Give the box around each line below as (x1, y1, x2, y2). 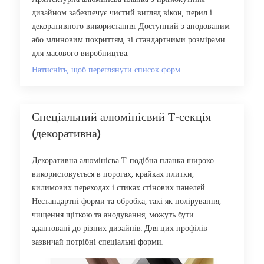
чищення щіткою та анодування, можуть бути (32, 209, 194, 223)
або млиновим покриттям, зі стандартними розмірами (32, 34, 226, 48)
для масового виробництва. (32, 47, 129, 61)
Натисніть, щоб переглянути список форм (32, 64, 181, 78)
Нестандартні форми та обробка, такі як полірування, (32, 195, 222, 209)
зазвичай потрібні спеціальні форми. (32, 236, 163, 250)
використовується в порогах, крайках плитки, (32, 168, 194, 182)
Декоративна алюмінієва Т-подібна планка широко (32, 154, 214, 169)
